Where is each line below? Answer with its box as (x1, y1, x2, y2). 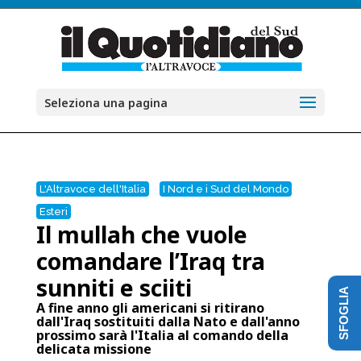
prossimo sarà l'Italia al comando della (35, 326, 288, 344)
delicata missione (35, 340, 151, 358)
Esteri (39, 205, 68, 218)
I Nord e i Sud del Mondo (162, 183, 288, 195)
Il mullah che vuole (35, 219, 247, 250)
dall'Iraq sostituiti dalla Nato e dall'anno (35, 313, 300, 330)
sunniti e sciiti (35, 272, 192, 303)
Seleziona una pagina (44, 95, 168, 110)
